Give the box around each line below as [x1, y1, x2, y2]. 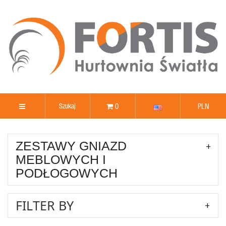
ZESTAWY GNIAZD [16, 139, 127, 153]
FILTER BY [16, 197, 74, 214]
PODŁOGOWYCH [16, 166, 118, 181]
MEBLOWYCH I [16, 152, 106, 167]
